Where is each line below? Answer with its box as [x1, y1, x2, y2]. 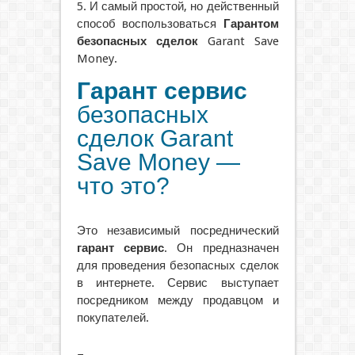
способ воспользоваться [76, 16, 223, 31]
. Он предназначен [163, 240, 279, 255]
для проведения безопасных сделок [76, 258, 279, 273]
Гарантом [223, 16, 279, 31]
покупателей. [76, 310, 149, 325]
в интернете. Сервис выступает [76, 275, 279, 290]
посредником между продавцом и [76, 292, 279, 307]
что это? [76, 172, 170, 199]
